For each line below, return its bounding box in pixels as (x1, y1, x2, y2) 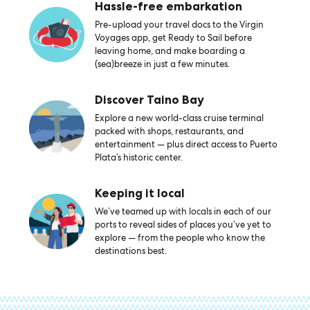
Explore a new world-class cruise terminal (94, 112, 264, 124)
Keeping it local (94, 186, 185, 200)
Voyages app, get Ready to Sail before (94, 32, 252, 44)
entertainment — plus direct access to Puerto (94, 138, 277, 150)
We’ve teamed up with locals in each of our (94, 206, 271, 217)
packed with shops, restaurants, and (94, 125, 244, 137)
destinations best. (94, 245, 167, 257)
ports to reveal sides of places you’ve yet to (94, 219, 271, 230)
